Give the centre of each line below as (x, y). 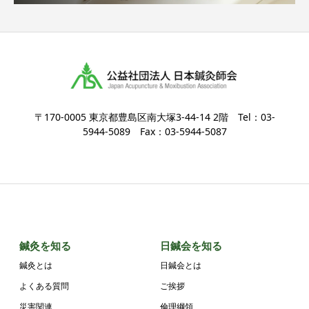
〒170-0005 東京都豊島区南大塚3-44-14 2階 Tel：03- (154, 117)
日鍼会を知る (191, 246)
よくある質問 (44, 286)
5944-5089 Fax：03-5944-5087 (154, 132)
